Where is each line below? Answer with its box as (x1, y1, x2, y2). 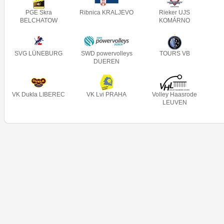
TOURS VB (159, 50, 190, 57)
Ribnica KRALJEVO (79, 9, 133, 16)
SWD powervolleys (80, 50, 132, 57)
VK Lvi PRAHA (86, 91, 126, 98)
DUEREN (93, 58, 119, 65)
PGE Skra (25, 9, 52, 16)
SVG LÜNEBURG (14, 50, 62, 57)
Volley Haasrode (152, 91, 197, 98)
